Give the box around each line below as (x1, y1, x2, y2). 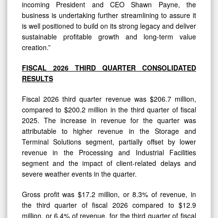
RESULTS (22, 73, 53, 83)
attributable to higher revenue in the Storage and (22, 126, 196, 136)
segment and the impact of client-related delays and (22, 158, 196, 168)
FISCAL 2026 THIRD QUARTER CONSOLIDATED (22, 62, 196, 73)
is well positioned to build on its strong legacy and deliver (22, 20, 196, 31)
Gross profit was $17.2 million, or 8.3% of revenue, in (22, 189, 196, 199)
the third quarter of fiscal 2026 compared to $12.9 (22, 200, 196, 210)
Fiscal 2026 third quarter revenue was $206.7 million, (22, 93, 196, 104)
